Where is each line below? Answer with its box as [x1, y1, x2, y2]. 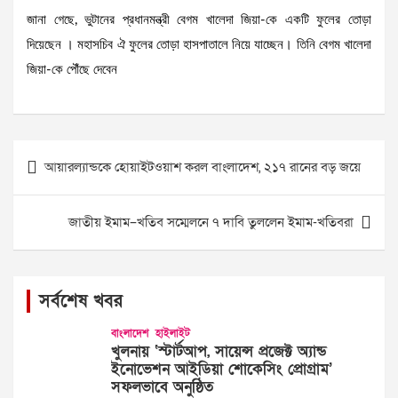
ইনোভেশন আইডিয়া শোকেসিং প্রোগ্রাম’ [111, 359, 332, 380]
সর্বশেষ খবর [39, 290, 123, 314]
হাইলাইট [155, 326, 190, 341]
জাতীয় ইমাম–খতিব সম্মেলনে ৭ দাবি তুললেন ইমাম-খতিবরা [68, 213, 354, 232]
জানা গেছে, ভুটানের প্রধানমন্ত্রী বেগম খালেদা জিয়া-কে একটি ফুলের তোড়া [27, 13, 371, 28]
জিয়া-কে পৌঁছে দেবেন [27, 63, 117, 77]
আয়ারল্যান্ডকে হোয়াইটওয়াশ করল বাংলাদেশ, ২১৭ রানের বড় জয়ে [44, 158, 361, 177]
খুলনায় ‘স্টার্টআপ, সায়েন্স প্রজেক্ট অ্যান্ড [111, 341, 327, 362]
